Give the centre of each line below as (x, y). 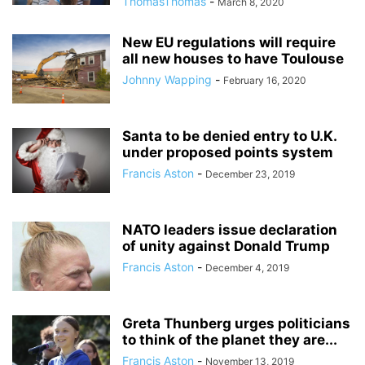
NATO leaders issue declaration (230, 230)
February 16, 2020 (265, 81)
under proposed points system (228, 153)
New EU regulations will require (229, 43)
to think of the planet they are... (230, 340)
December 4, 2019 (247, 268)
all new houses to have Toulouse (233, 59)
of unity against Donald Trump (226, 246)
